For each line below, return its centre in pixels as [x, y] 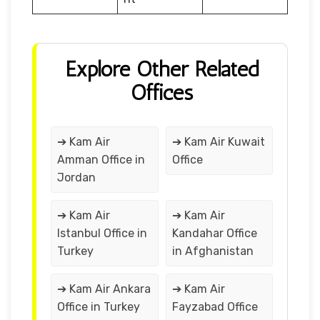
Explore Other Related [162, 69]
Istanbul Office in [102, 233]
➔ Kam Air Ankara [104, 289]
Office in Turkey [99, 306]
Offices [162, 92]
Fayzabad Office [215, 306]
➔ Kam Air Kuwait [218, 141]
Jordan [76, 177]
